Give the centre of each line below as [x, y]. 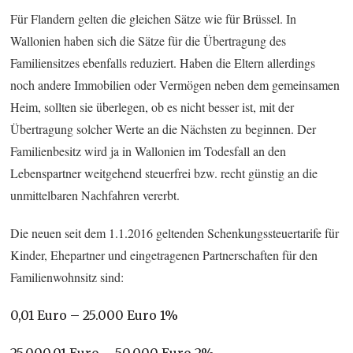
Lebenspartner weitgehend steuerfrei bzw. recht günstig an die [164, 173]
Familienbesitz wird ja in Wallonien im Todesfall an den [149, 150]
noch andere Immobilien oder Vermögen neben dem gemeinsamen [175, 84]
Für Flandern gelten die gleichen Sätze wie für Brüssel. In [154, 18]
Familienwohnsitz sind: [67, 277]
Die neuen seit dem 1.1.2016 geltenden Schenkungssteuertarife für [175, 232]
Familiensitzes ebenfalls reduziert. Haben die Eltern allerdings [163, 62]
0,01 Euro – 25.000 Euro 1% [95, 315]
